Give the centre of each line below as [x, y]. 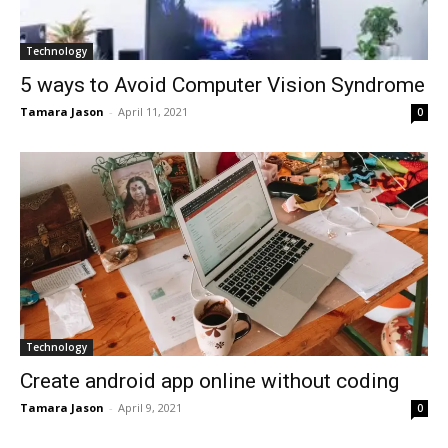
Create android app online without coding [209, 380]
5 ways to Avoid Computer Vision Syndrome [222, 84]
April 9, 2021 [150, 407]
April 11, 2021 [153, 111]
